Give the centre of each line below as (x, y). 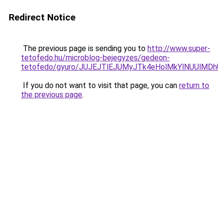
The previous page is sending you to (84, 48)
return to (194, 85)
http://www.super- (179, 48)
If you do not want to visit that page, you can (100, 85)
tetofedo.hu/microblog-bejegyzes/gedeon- (95, 58)
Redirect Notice (42, 17)
